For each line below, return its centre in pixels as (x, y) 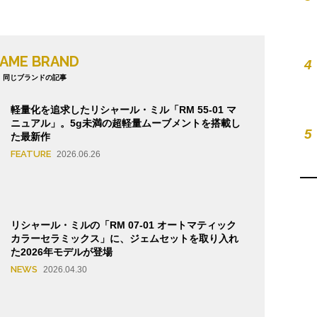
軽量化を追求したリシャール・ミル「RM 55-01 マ (123, 110)
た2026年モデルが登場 (67, 252)
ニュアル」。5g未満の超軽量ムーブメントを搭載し (126, 123)
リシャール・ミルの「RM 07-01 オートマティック (123, 225)
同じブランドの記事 (35, 78)
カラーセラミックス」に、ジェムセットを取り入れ (125, 238)
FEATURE (31, 154)
